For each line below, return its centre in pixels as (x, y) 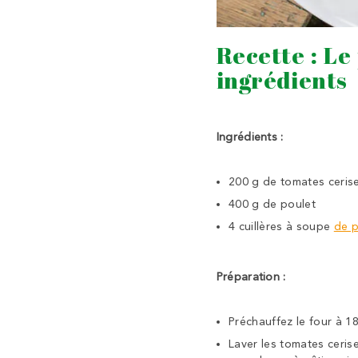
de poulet (289, 205)
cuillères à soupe (286, 227)
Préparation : (253, 277)
